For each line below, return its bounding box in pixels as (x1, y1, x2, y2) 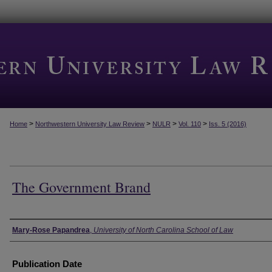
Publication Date (12, 258, 82, 269)
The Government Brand (12, 177, 151, 197)
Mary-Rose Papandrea (12, 225, 90, 234)
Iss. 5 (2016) (209, 120, 246, 127)
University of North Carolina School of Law (93, 225, 233, 234)
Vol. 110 (178, 120, 201, 127)
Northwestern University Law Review (35, 120, 144, 127)
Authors (10, 221, 49, 238)
